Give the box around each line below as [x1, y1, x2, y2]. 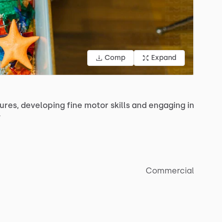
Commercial [146, 166, 194, 175]
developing [21, 100, 65, 110]
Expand [151, 53, 176, 62]
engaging [149, 100, 185, 110]
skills [111, 100, 130, 110]
